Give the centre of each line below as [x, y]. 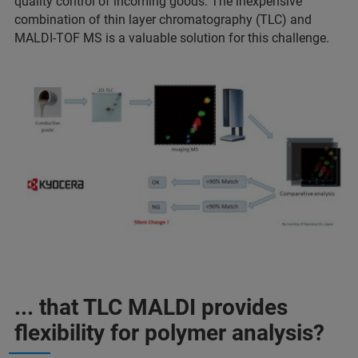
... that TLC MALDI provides [151, 308]
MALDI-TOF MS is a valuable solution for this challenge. [173, 38]
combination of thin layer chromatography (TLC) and [163, 20]
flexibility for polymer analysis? [169, 333]
